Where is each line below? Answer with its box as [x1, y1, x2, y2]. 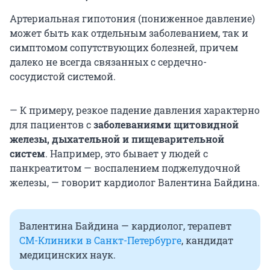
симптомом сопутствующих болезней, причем [10, 41, 238, 54]
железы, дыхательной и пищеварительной [10, 133, 224, 146]
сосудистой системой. [10, 70, 116, 83]
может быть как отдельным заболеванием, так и [10, 27, 248, 40]
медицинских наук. [19, 248, 116, 262]
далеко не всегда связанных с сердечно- [10, 55, 207, 69]
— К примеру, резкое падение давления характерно [10, 104, 260, 117]
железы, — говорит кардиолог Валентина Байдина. [10, 176, 260, 189]
